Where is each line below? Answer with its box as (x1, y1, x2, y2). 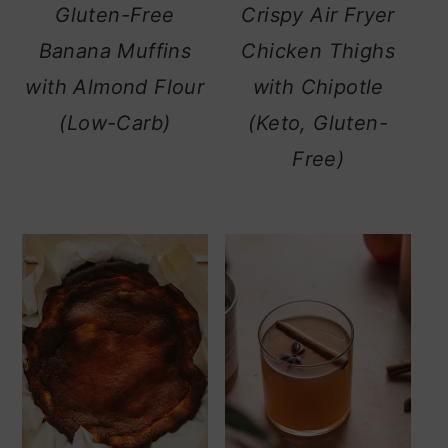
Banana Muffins (38, 39, 192, 64)
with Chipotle (252, 75, 384, 100)
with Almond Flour (25, 75, 205, 100)
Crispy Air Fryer (241, 3, 395, 28)
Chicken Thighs (241, 39, 395, 64)
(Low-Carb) (59, 111, 171, 136)
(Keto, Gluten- (248, 111, 388, 136)
